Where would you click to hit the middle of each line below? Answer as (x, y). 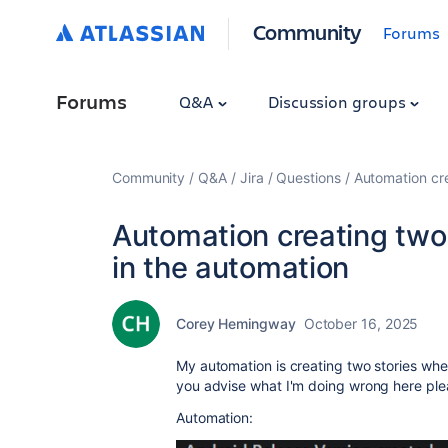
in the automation (231, 267)
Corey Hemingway (236, 323)
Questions (308, 177)
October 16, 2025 (361, 323)
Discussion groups (338, 101)
